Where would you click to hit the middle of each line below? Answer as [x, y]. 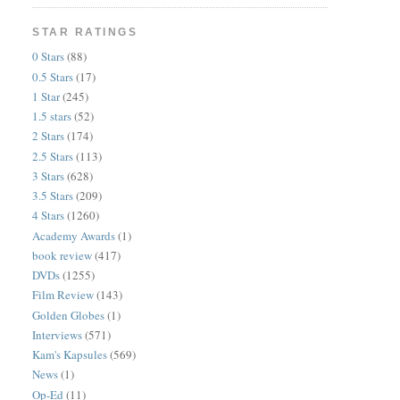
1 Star [46, 96]
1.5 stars [52, 116]
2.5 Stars [53, 156]
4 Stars [49, 216]
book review [62, 255]
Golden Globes [69, 315]
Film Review [63, 295]
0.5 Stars [53, 76]
